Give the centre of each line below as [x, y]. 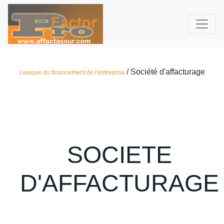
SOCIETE [119, 155]
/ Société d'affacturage [165, 72]
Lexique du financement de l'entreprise [73, 72]
